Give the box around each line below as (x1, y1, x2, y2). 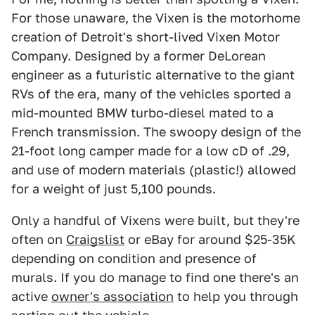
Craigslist (66, 232, 124, 247)
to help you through (174, 289, 298, 304)
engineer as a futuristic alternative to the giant (11, 67, 295, 82)
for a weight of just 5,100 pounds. (11, 181, 216, 196)
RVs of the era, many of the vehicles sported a (11, 86, 291, 101)
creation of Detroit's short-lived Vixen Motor (11, 30, 280, 44)
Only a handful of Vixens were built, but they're (11, 213, 300, 228)
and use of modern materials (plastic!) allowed (11, 162, 296, 177)
